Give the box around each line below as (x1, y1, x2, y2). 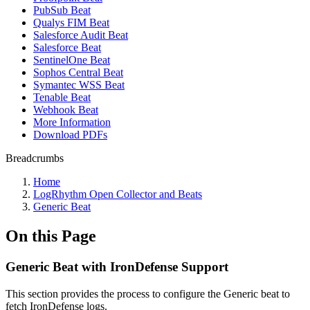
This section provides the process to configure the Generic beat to (6, 287, 290, 300)
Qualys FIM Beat (33, 17, 109, 28)
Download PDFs (33, 129, 107, 140)
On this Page (6, 226, 96, 245)
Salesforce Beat (33, 42, 101, 53)
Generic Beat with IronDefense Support (6, 259, 228, 274)
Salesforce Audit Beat (33, 29, 128, 41)
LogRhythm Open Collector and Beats (33, 188, 202, 200)
